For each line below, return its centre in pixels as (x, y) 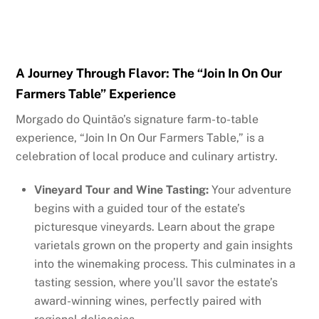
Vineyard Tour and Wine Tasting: (121, 189)
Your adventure (250, 189)
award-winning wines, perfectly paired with (148, 300)
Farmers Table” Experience (96, 94)
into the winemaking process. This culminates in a (165, 263)
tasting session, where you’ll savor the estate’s (156, 282)
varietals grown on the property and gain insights (163, 245)
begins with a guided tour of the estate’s (140, 208)
